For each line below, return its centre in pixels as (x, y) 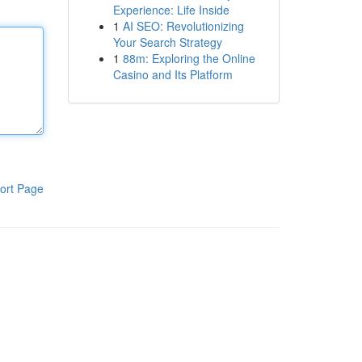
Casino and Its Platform (173, 74)
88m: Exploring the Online (189, 58)
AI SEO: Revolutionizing (183, 26)
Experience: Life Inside (171, 10)
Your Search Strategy (167, 42)
